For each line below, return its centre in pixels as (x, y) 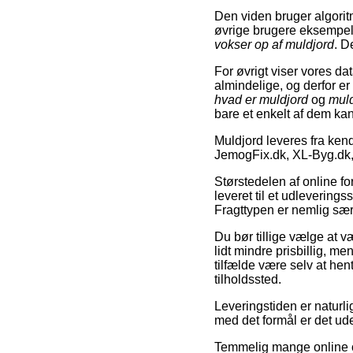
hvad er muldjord (261, 99)
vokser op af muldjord (274, 44)
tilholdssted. (248, 279)
